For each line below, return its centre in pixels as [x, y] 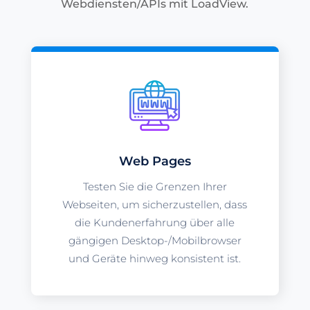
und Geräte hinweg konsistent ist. [155, 259]
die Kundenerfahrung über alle [155, 223]
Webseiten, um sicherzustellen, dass [155, 205]
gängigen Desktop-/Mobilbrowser [155, 241]
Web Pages [155, 162]
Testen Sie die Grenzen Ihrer [155, 187]
